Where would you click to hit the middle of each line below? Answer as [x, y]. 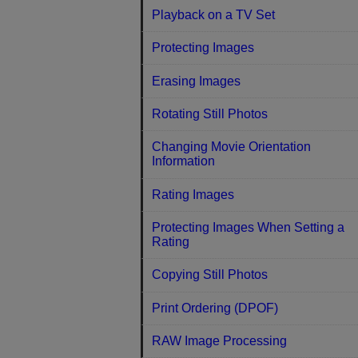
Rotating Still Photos [210, 113]
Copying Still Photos [210, 275]
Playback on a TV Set [214, 14]
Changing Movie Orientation [232, 147]
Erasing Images [197, 81]
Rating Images [193, 194]
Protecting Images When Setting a [249, 228]
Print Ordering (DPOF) [215, 308]
